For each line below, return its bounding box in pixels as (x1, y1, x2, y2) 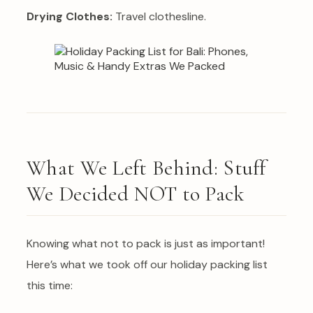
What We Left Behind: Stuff (27, 155, 266, 182)
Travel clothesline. (112, 9, 206, 24)
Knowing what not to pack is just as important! (27, 236, 265, 252)
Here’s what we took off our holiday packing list (27, 257, 268, 272)
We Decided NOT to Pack (27, 181, 245, 208)
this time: (27, 278, 73, 293)
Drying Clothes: (27, 9, 112, 24)
